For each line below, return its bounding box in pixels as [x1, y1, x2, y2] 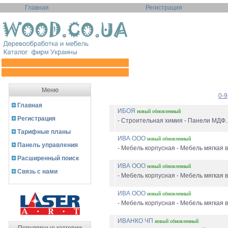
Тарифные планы [17, 128, 71, 135]
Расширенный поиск [17, 155, 79, 162]
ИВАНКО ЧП [118, 217, 155, 224]
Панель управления [17, 141, 78, 149]
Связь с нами [17, 168, 58, 175]
